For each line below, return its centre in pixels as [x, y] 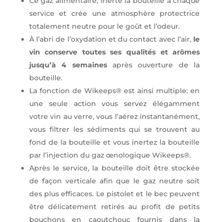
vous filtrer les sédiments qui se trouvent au [114, 130]
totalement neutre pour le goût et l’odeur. [104, 27]
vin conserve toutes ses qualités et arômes [114, 52]
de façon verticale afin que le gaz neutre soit [114, 181]
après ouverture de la [153, 65]
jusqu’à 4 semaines [68, 65]
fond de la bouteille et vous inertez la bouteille [114, 142]
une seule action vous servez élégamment [114, 104]
